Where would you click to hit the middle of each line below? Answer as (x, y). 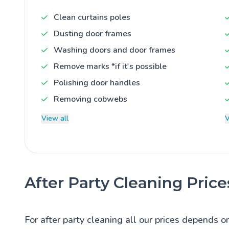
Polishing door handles (97, 83)
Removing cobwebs (90, 99)
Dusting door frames (93, 33)
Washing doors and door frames (114, 50)
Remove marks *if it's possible (110, 66)
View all (55, 118)
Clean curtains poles (92, 17)
